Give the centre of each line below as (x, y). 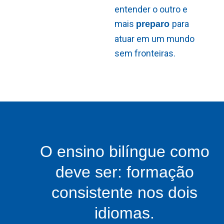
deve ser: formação (124, 172)
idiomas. (124, 213)
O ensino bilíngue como (124, 151)
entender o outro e (151, 9)
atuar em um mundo (154, 39)
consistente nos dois (124, 192)
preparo (154, 24)
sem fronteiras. (145, 53)
